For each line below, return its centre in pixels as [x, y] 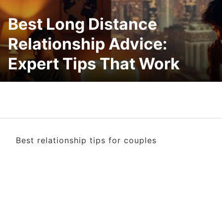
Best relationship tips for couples [86, 140]
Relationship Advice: [88, 44]
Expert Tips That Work [94, 63]
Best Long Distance [83, 24]
